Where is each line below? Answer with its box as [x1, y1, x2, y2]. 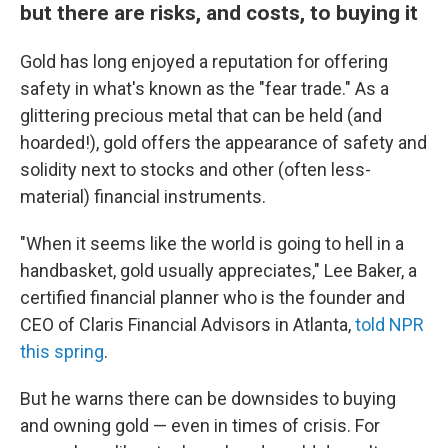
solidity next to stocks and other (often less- [20, 159, 371, 180]
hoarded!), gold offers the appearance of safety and [20, 132, 427, 153]
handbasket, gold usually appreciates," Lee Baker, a [20, 260, 417, 281]
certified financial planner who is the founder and [20, 287, 405, 308]
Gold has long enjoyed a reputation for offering [20, 51, 388, 72]
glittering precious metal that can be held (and [20, 105, 382, 126]
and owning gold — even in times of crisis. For [20, 415, 380, 436]
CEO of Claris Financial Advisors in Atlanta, [20, 314, 355, 335]
